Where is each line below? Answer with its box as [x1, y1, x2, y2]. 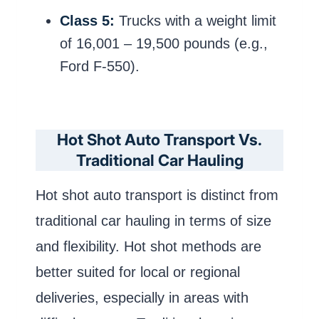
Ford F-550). [60, 58, 140, 75]
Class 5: [60, 13, 115, 29]
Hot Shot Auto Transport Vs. [57, 130, 262, 149]
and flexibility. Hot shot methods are [36, 238, 261, 254]
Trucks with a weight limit [115, 13, 276, 29]
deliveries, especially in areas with [36, 289, 249, 305]
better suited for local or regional [36, 263, 240, 280]
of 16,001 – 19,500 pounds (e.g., [60, 36, 268, 52]
